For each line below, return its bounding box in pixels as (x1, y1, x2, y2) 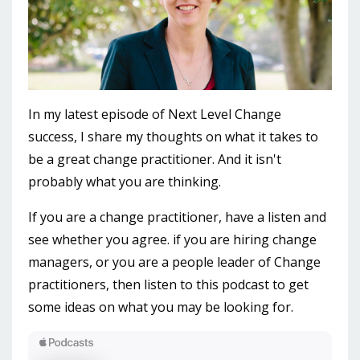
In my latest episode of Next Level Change (28, 104, 281, 123)
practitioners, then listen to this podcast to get (28, 275, 309, 293)
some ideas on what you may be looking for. (28, 297, 293, 316)
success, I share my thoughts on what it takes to (28, 127, 318, 145)
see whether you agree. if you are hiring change (28, 230, 317, 248)
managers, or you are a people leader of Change (28, 252, 321, 271)
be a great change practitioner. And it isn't (28, 149, 281, 168)
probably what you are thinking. (28, 172, 224, 190)
